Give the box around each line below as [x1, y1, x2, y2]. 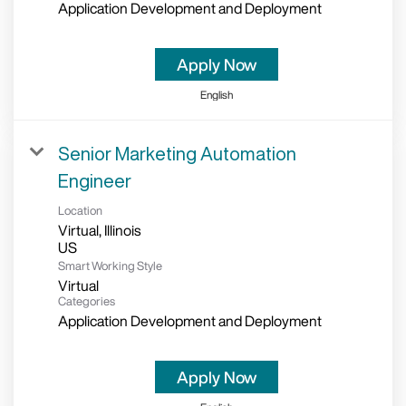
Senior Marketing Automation [58, 140, 296, 168]
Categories [58, 293, 115, 311]
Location [58, 202, 102, 220]
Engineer [58, 168, 131, 195]
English [199, 87, 233, 103]
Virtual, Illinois [58, 219, 140, 242]
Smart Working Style [58, 257, 162, 275]
